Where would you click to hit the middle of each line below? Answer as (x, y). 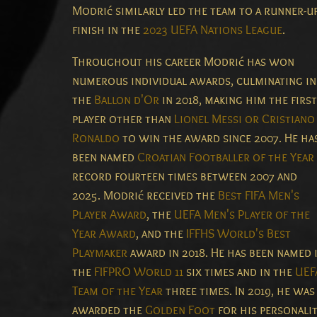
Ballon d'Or (127, 100)
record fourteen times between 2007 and (185, 177)
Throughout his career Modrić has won (183, 62)
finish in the (108, 30)
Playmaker (100, 253)
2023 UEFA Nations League (213, 30)
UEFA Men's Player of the (242, 215)
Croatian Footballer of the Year (226, 158)
